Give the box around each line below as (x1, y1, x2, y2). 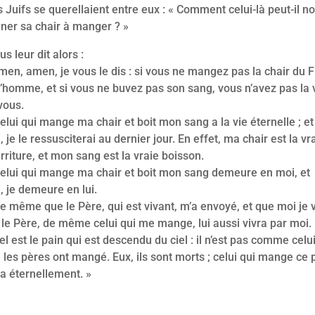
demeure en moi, (212, 165, 301, 179)
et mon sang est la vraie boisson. (38, 148, 205, 162)
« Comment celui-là (168, 2, 269, 16)
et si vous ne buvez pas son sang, (46, 81, 219, 95)
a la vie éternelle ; (212, 115, 304, 129)
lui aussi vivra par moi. (198, 216, 312, 230)
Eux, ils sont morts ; (112, 250, 214, 264)
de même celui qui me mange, (43, 216, 199, 230)
